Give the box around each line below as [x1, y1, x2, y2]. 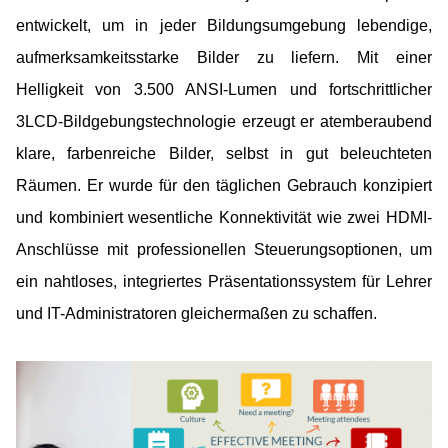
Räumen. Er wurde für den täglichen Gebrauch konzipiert [16, 176, 432, 194]
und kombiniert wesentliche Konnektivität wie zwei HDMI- [16, 208, 432, 226]
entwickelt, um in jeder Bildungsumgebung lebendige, [16, 16, 432, 34]
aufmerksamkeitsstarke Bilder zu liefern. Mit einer [16, 48, 432, 66]
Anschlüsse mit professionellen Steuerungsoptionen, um [16, 240, 432, 258]
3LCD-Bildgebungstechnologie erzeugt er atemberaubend [16, 112, 432, 130]
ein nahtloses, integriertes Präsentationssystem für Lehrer [16, 272, 432, 290]
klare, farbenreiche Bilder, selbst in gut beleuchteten [16, 144, 432, 162]
